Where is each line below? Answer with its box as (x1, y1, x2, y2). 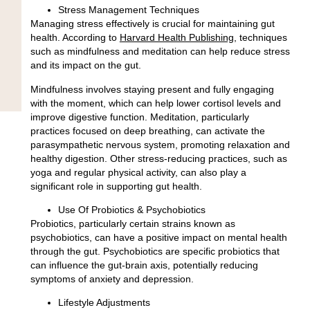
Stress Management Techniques (57, 4, 199, 16)
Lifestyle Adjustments (57, 297, 150, 309)
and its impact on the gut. (30, 60, 144, 71)
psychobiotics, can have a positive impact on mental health (30, 232, 287, 243)
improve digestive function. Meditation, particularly (30, 111, 249, 122)
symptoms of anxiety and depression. (30, 273, 197, 284)
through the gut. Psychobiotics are (30, 246, 183, 257)
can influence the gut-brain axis (30, 259, 167, 271)
